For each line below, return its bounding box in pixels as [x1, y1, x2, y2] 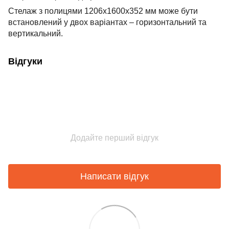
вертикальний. [8, 29, 63, 38]
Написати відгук [80, 171, 149, 181]
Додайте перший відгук [71, 133, 158, 142]
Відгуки [8, 56, 42, 66]
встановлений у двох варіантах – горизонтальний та [8, 18, 207, 27]
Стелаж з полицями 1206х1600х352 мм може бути [8, 7, 198, 15]
